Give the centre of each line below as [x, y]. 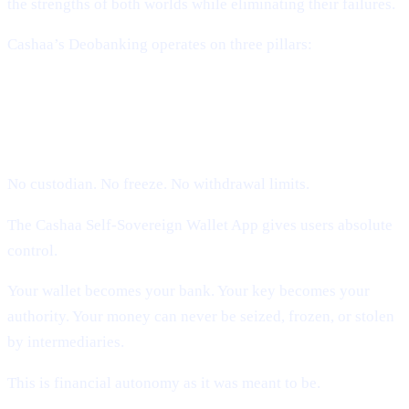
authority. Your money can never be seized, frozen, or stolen [201, 317]
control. [32, 250]
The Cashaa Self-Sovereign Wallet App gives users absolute [200, 225]
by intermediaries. [66, 342]
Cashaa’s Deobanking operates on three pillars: [160, 45]
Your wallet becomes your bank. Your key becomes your [189, 291]
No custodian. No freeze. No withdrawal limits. [158, 184]
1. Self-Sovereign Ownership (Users [182, 110]
